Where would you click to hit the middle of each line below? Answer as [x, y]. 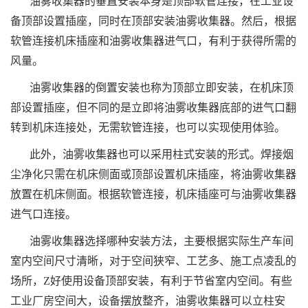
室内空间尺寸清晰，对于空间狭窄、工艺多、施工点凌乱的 [153, 261]
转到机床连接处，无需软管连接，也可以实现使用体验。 [148, 128]
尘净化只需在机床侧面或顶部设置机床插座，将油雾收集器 [153, 175]
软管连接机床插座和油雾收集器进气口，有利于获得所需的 [153, 41]
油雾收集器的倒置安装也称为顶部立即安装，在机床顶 [162, 88]
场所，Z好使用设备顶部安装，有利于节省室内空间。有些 [151, 281]
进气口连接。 [43, 214]
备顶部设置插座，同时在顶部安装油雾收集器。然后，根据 [153, 21]
